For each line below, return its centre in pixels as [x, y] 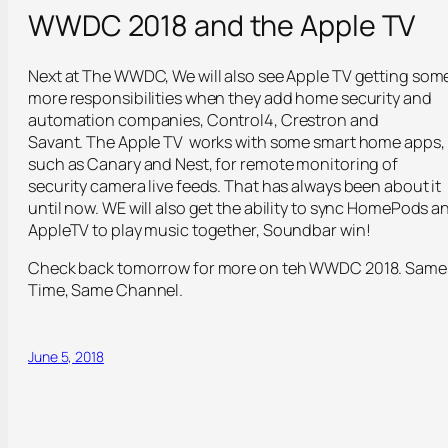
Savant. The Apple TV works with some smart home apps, [236, 141]
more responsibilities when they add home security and [230, 97]
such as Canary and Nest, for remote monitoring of [213, 163]
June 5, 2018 [66, 357]
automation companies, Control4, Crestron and [203, 119]
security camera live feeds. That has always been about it [235, 185]
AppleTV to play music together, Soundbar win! [199, 229]
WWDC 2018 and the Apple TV [222, 24]
